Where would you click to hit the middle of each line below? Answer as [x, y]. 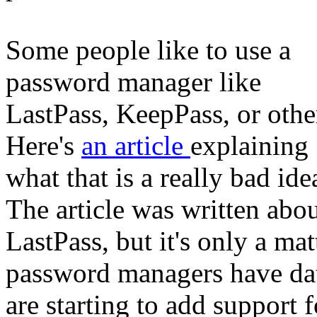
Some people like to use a [148, 50]
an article [136, 145]
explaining [249, 145]
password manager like [133, 82]
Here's [44, 145]
